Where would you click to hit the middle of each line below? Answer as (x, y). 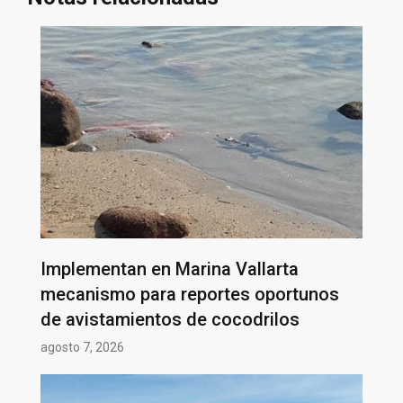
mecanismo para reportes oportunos (190, 294)
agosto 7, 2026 (82, 347)
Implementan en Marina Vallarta (170, 269)
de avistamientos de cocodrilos (170, 319)
